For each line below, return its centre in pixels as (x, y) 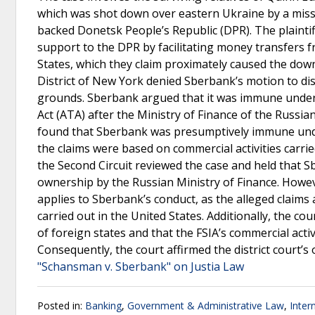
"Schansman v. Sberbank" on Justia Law (141, 266)
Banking (103, 306)
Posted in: (61, 306)
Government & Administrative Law (206, 306)
